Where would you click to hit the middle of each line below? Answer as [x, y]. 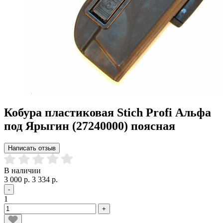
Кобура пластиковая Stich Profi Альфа [108, 112]
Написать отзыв [32, 148]
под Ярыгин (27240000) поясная [90, 126]
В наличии [22, 170]
